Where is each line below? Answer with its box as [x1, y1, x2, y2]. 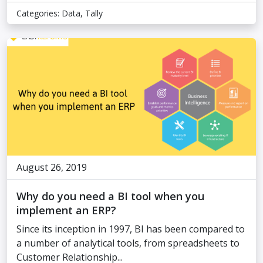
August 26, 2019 [16, 161, 87, 174]
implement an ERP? [16, 203, 116, 217]
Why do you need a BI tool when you [16, 189, 204, 203]
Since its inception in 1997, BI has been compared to [16, 222, 245, 235]
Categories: [16, 8, 62, 19]
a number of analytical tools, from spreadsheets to [16, 237, 240, 249]
